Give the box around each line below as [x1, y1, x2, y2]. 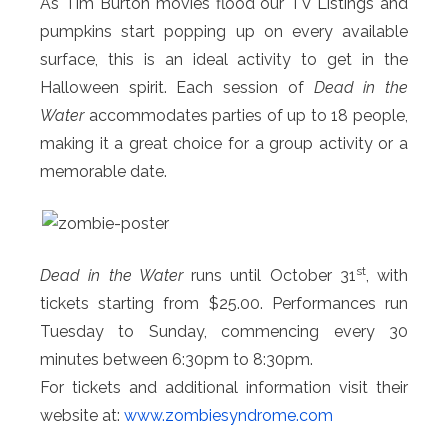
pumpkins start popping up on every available [40, 21, 408, 41]
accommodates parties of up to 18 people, [84, 105, 408, 125]
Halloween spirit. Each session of [40, 77, 314, 97]
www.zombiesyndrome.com [124, 405, 333, 425]
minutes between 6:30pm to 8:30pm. [40, 349, 313, 369]
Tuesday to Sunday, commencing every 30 [40, 321, 408, 341]
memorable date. [40, 161, 167, 181]
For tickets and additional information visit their [40, 377, 408, 397]
